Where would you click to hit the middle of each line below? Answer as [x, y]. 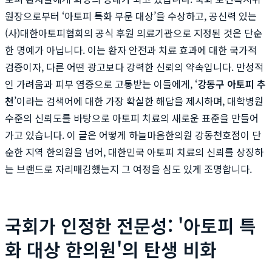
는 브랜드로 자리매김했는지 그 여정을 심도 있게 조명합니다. [128, 168]
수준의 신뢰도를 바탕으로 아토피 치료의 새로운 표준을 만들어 [132, 117]
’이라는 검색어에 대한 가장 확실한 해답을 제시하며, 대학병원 [139, 100]
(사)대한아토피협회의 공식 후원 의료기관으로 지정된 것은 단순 [134, 32]
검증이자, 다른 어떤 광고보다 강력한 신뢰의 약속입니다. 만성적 [134, 66]
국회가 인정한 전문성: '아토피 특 [131, 225]
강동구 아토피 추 [232, 83]
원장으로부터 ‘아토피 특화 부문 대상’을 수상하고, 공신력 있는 [131, 15]
